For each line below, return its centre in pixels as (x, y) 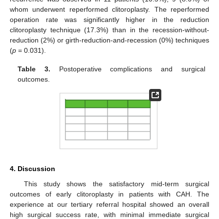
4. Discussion (33, 169)
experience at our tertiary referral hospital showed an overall (109, 205)
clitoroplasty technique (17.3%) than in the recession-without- (109, 30)
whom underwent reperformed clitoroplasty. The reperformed (109, 9)
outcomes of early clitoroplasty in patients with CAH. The (109, 194)
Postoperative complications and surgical (128, 69)
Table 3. (34, 69)
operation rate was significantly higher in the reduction (109, 19)
